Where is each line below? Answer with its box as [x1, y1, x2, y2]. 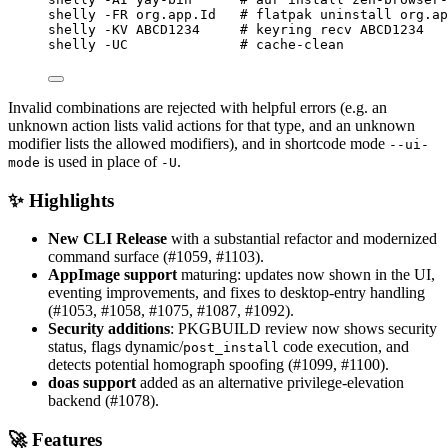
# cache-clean [240, 37, 344, 52]
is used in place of [40, 153, 161, 170]
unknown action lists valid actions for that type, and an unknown [8, 117, 415, 134]
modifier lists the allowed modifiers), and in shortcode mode [8, 135, 389, 152]
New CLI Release [48, 230, 167, 248]
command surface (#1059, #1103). [48, 248, 264, 266]
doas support [48, 374, 136, 392]
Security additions [48, 320, 170, 338]
